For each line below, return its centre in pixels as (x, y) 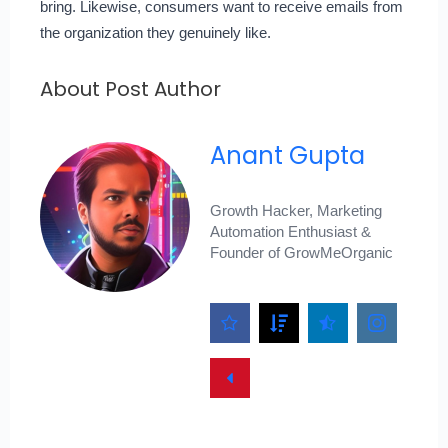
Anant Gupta (287, 155)
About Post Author (130, 88)
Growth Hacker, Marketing (295, 210)
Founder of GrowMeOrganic (301, 252)
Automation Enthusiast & (290, 231)
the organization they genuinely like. (155, 32)
